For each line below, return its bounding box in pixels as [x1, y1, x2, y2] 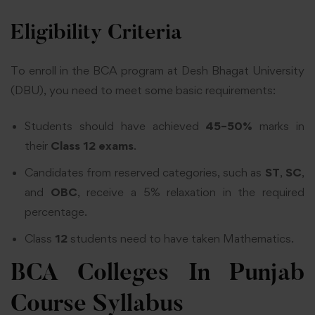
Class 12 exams [51, 138, 134, 153]
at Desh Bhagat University [164, 63, 304, 78]
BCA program [93, 63, 164, 78]
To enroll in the [11, 63, 93, 78]
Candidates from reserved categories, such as [25, 165, 265, 179]
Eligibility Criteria [11, 23, 182, 45]
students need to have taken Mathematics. [70, 231, 294, 245]
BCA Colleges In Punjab [11, 262, 304, 286]
